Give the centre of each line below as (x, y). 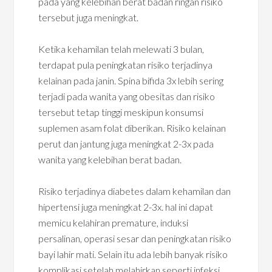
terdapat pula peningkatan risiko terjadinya (126, 65)
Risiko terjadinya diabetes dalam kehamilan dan (135, 191)
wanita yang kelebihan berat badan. (110, 159)
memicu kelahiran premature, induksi (114, 223)
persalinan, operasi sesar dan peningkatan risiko (135, 238)
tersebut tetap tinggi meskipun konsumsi (121, 112)
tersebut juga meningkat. (89, 17)
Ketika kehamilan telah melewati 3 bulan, (121, 49)
